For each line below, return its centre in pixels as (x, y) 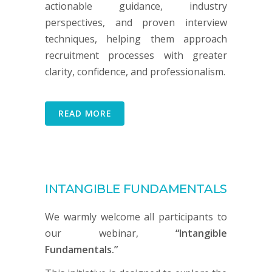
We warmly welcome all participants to (136, 216)
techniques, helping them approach (136, 39)
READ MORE (85, 113)
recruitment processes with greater (136, 55)
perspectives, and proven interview (136, 22)
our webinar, (110, 233)
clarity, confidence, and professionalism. (135, 71)
